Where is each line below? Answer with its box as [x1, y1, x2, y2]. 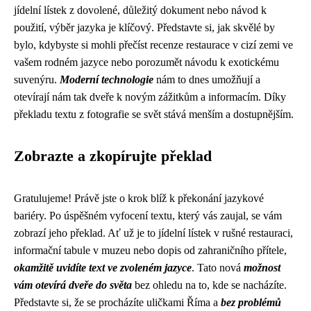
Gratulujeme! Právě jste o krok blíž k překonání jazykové [14, 192, 264, 204]
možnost [244, 262, 280, 274]
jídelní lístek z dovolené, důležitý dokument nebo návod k [14, 4, 267, 16]
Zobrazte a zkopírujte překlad [14, 148, 212, 165]
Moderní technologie [60, 74, 153, 85]
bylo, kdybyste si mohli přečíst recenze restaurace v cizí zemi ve [14, 39, 293, 51]
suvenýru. [14, 74, 60, 85]
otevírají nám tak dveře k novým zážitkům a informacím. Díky [14, 91, 286, 103]
